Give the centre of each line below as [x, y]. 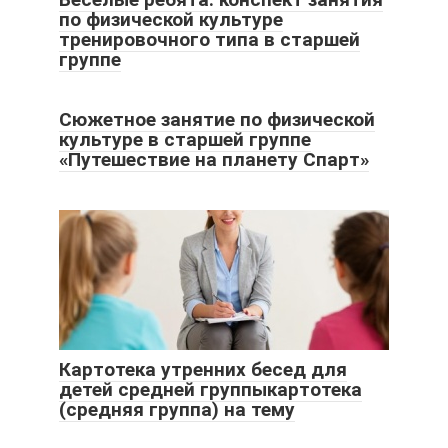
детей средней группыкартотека [210, 390]
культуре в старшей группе [185, 140]
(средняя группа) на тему [177, 410]
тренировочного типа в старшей [209, 40]
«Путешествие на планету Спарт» [214, 160]
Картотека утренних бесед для [203, 370]
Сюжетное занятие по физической [217, 120]
